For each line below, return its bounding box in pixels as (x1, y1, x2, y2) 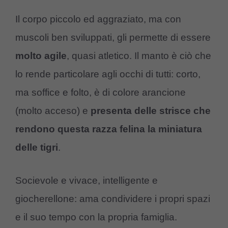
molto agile (15, 50, 67, 62)
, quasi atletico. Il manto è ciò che (67, 50, 211, 62)
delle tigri (15, 142, 58, 153)
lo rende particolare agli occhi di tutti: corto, (15, 69, 201, 80)
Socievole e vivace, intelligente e (15, 175, 158, 186)
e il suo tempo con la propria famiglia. (15, 211, 177, 222)
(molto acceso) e (15, 105, 91, 117)
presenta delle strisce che (91, 105, 211, 117)
